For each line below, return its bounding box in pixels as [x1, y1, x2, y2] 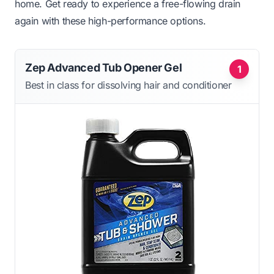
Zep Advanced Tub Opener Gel [25, 61, 182, 74]
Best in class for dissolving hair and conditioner [25, 78, 232, 91]
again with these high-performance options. [15, 14, 206, 27]
